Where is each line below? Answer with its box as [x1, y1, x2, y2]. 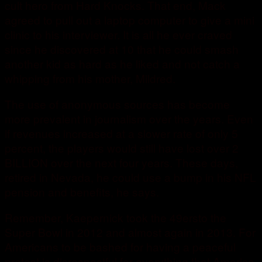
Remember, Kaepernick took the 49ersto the [5, 209, 226, 226]
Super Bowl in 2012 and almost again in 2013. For [5, 224, 256, 240]
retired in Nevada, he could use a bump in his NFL [5, 169, 256, 185]
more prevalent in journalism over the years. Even [5, 111, 253, 127]
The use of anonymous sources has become [5, 96, 230, 112]
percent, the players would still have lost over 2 [5, 140, 239, 156]
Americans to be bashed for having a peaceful [5, 239, 236, 255]
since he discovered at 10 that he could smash [5, 41, 239, 57]
